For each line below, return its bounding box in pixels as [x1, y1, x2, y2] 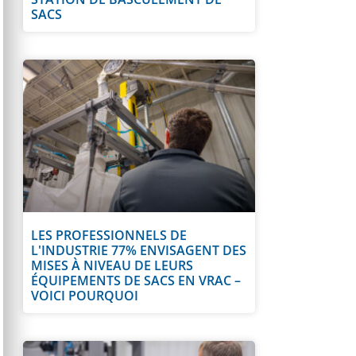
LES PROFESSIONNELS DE [31, 226, 187, 245]
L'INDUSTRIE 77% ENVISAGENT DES [31, 242, 246, 260]
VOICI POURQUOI [31, 287, 138, 305]
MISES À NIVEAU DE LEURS [31, 257, 193, 275]
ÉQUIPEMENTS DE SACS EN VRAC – [31, 272, 241, 290]
